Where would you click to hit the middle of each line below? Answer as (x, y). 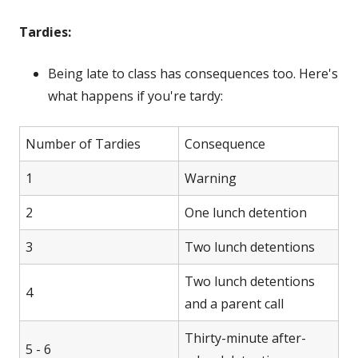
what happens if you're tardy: (135, 96)
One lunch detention (246, 213)
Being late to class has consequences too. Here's (193, 74)
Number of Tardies (83, 144)
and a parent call (234, 304)
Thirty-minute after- (245, 338)
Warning (211, 179)
